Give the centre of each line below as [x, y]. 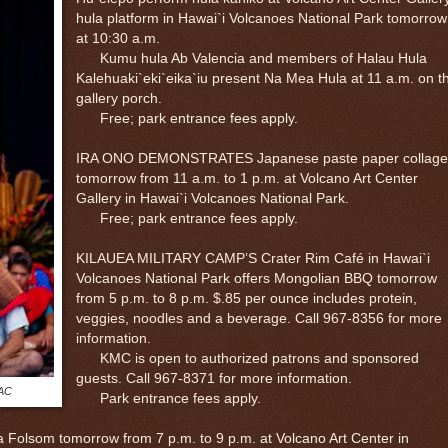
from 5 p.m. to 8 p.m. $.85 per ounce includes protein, [246, 298]
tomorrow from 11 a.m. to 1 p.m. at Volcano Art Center [246, 178]
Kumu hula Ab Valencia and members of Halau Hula [251, 58]
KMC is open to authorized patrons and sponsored [247, 358]
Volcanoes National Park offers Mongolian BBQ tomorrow [256, 278]
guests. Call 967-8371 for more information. [213, 378]
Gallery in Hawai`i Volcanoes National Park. [212, 198]
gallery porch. [118, 98]
